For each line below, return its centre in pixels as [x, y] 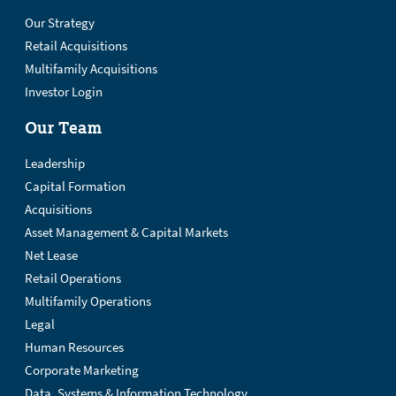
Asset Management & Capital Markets [126, 232]
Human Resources [74, 347]
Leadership [55, 164]
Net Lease [51, 255]
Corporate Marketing [82, 370]
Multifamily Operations [88, 301]
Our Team [63, 127]
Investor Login [64, 92]
